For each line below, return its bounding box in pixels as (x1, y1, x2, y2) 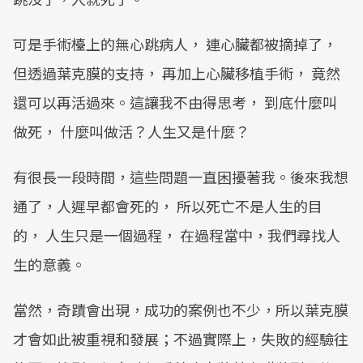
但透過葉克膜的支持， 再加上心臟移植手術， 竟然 (13, 62, 340, 83)
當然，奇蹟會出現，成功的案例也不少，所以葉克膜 (13, 299, 348, 320)
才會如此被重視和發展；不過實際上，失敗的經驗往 (13, 328, 348, 349)
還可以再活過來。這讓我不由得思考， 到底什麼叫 (13, 92, 337, 113)
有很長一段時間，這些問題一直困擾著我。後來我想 (13, 166, 348, 187)
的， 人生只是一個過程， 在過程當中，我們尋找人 (13, 224, 340, 246)
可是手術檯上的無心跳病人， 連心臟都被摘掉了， (13, 33, 337, 54)
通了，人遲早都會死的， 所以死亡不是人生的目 (13, 195, 322, 216)
